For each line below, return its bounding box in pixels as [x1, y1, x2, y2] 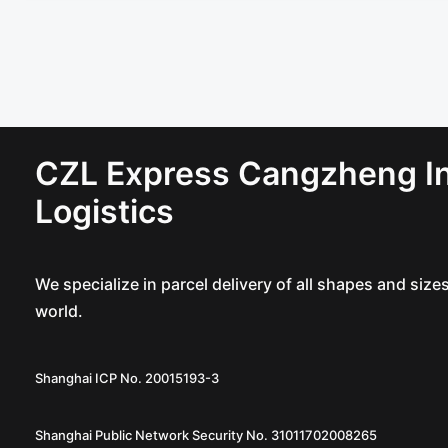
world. [35, 301, 83, 321]
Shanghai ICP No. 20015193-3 [35, 370, 219, 386]
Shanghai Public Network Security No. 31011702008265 [35, 427, 377, 443]
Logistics [35, 192, 174, 231]
